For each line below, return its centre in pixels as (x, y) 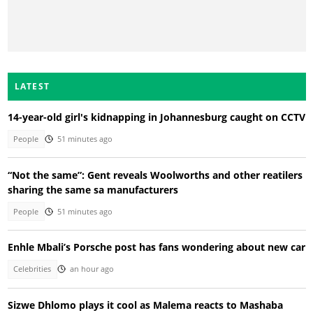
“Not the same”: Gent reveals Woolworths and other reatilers (155, 175)
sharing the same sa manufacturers (93, 189)
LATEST (32, 86)
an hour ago (92, 269)
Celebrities (32, 269)
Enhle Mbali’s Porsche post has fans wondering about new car (156, 247)
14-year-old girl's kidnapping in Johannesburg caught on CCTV (156, 117)
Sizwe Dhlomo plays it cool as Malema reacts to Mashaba (145, 305)
